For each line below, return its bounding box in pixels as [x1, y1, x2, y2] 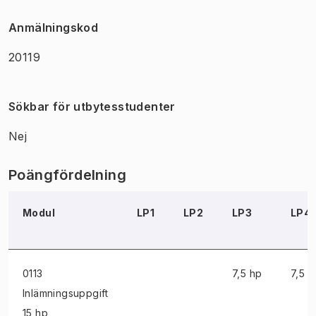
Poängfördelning [8, 166, 126, 183]
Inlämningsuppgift [23, 286, 109, 299]
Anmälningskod [8, 20, 99, 35]
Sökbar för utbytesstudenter [8, 99, 176, 114]
